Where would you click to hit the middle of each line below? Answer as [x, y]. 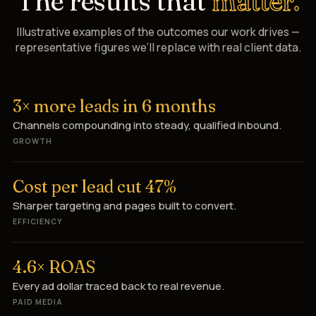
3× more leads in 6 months [114, 106]
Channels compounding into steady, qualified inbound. [147, 125]
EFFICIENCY [38, 221]
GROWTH [33, 141]
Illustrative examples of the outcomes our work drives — [158, 31]
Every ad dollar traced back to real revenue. [119, 286]
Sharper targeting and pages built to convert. [124, 205]
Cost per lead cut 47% [95, 186]
